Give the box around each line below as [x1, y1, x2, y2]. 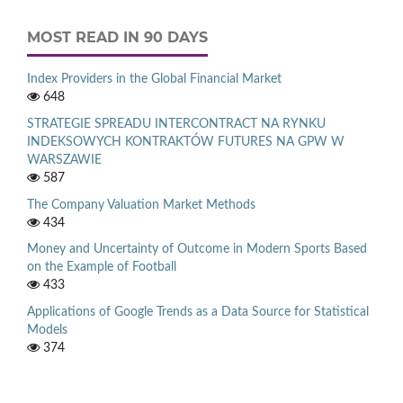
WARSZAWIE [27, 153, 102, 166]
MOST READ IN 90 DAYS [27, 28, 208, 46]
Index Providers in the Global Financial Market [27, 72, 282, 85]
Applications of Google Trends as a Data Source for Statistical [27, 306, 369, 319]
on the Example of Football [27, 261, 176, 274]
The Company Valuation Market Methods [27, 198, 255, 211]
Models [27, 324, 67, 337]
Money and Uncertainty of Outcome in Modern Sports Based [27, 243, 367, 256]
